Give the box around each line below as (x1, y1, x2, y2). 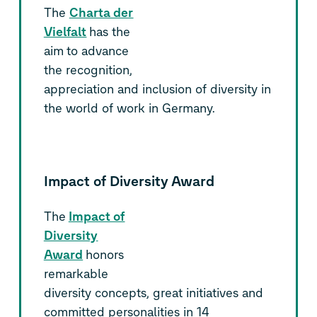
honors (83, 247, 125, 263)
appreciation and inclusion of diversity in (43, 81, 271, 98)
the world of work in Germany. (43, 100, 215, 117)
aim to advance (43, 43, 129, 59)
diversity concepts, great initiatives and (43, 285, 263, 301)
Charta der (69, 5, 134, 21)
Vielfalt (43, 24, 87, 40)
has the (86, 24, 131, 40)
